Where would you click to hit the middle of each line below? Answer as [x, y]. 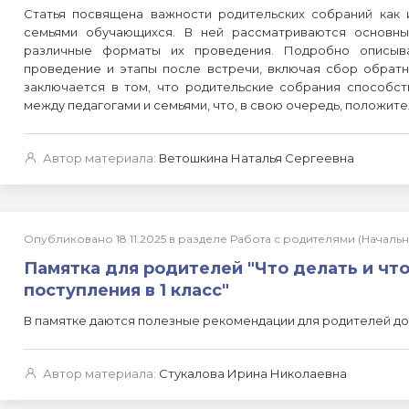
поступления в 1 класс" [126, 290]
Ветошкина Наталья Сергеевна [257, 158]
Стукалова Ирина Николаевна [253, 373]
